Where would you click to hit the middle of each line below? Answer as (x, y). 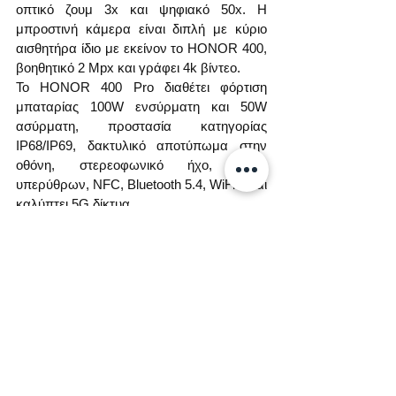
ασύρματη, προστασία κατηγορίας (141, 126)
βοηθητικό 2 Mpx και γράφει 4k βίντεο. (128, 67)
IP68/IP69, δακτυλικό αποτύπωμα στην (141, 145)
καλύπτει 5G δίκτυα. (75, 203)
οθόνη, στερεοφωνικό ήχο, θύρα (141, 164)
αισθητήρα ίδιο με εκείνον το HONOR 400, (141, 48)
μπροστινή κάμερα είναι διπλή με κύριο (141, 28)
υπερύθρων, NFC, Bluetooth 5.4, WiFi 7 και (141, 184)
